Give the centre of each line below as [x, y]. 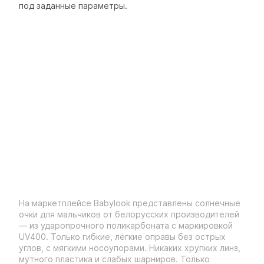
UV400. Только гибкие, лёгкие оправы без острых [122, 237]
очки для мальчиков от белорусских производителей [129, 214]
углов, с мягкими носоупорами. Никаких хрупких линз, [130, 248]
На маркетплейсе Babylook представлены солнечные [130, 203]
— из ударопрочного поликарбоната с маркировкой [126, 225]
